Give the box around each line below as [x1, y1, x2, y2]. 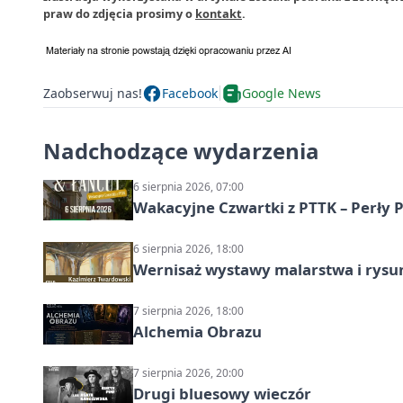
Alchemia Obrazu [133, 320, 262, 342]
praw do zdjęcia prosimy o [43, 4, 195, 22]
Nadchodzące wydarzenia [43, 135, 319, 166]
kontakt [195, 4, 242, 22]
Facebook [162, 85, 218, 102]
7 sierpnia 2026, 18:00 [133, 302, 244, 318]
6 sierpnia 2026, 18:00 [133, 240, 244, 256]
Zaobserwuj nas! [43, 85, 142, 102]
